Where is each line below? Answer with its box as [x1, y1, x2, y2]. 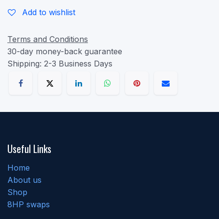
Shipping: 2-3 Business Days [7, 58, 112, 68]
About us [7, 175, 42, 185]
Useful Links [7, 141, 51, 156]
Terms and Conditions [7, 34, 88, 44]
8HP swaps [7, 199, 50, 210]
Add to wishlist [22, 7, 75, 17]
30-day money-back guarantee [7, 46, 122, 56]
